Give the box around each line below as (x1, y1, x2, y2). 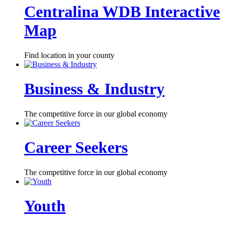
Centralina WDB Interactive (24, 3, 220, 21)
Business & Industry (24, 80, 164, 98)
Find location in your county (24, 50, 115, 60)
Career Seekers (24, 138, 128, 157)
